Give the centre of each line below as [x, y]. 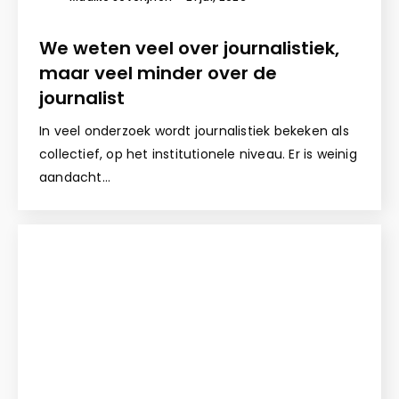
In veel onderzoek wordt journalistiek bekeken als [194, 131]
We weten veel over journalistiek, [189, 49]
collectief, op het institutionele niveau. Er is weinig [198, 155]
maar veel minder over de [158, 73]
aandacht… [75, 178]
